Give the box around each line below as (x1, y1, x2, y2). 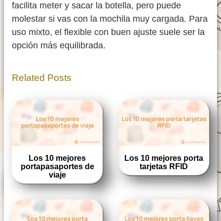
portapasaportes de (20, 162, 94, 171)
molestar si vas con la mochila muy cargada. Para (12, 13, 208, 24)
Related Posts (12, 72, 72, 83)
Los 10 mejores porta (124, 154, 203, 163)
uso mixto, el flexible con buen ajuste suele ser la (12, 27, 205, 37)
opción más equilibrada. (12, 40, 106, 50)
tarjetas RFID (140, 162, 188, 171)
